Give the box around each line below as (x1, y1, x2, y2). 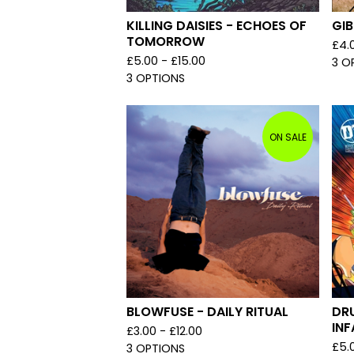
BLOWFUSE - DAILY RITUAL (126, 303, 288, 321)
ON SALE (269, 130, 307, 144)
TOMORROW (126, 32, 205, 51)
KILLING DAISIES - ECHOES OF (126, 17, 307, 35)
